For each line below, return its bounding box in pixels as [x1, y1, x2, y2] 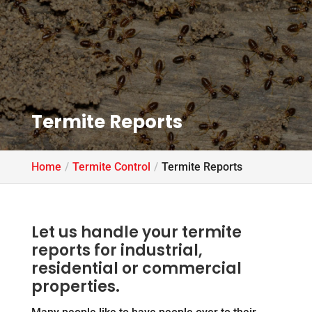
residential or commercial [31, 258, 242, 279]
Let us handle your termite [31, 221, 242, 243]
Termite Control [72, 160, 150, 173]
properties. [31, 276, 120, 297]
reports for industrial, [31, 240, 203, 261]
